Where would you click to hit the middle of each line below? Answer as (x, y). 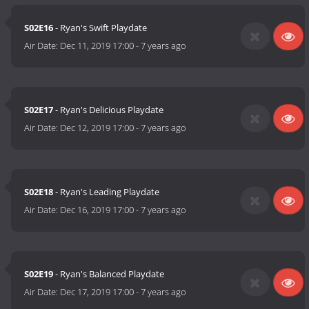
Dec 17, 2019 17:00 (97, 292)
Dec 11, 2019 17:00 (97, 46)
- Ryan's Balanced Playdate (109, 274)
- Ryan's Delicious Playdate (109, 110)
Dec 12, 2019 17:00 (97, 128)
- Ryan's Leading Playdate (107, 192)
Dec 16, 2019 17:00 (97, 210)
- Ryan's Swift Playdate (100, 28)
